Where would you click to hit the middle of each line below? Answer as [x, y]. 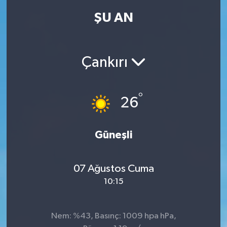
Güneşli [113, 135]
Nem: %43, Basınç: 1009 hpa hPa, [113, 216]
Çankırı [106, 63]
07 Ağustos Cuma [113, 169]
